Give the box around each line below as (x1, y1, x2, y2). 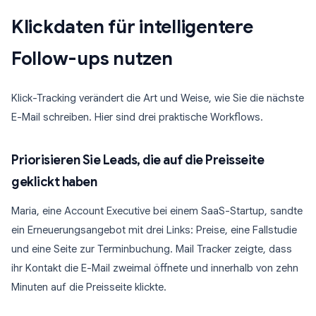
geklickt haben (11, 174, 97, 190)
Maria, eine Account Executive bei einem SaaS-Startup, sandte (11, 205, 303, 217)
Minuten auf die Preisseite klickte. (11, 281, 166, 293)
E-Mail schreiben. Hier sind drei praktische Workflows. (11, 111, 263, 123)
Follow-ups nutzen (11, 47, 173, 70)
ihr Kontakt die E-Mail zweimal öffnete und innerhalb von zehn (11, 262, 298, 274)
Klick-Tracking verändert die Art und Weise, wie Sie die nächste (11, 92, 304, 104)
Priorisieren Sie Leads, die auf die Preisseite (11, 152, 264, 168)
